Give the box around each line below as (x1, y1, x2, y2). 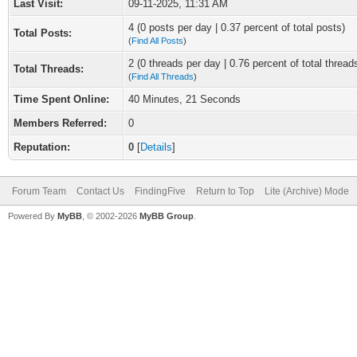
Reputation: (14, 141, 70, 153)
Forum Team (12, 186, 66, 197)
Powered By (8, 211, 57, 221)
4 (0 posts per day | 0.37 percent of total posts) (128, 22, 345, 33)
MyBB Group (139, 211, 194, 221)
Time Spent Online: (14, 93, 109, 105)
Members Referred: (14, 117, 107, 129)
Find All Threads (131, 72, 194, 81)
